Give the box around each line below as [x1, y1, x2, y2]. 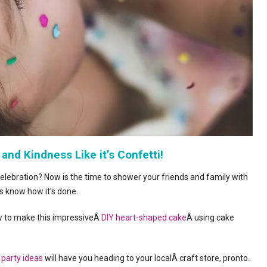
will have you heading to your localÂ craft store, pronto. [43, 253, 250, 263]
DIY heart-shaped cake [101, 212, 187, 222]
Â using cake [187, 212, 234, 222]
